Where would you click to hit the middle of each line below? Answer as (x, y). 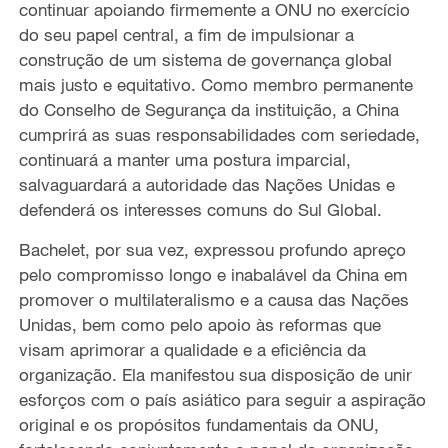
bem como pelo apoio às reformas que (231, 324)
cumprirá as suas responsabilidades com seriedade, (219, 134)
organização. (70, 374)
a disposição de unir (334, 374)
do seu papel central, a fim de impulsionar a (186, 34)
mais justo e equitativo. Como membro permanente (215, 84)
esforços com (74, 399)
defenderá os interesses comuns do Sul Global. (200, 209)
